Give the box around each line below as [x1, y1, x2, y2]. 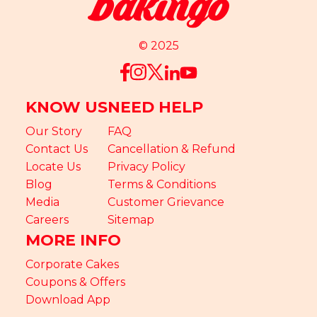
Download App [25, 292, 110, 306]
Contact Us [25, 142, 88, 156]
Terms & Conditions [108, 177, 216, 191]
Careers [25, 212, 69, 226]
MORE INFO [25, 230, 121, 250]
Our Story [25, 124, 82, 138]
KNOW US [25, 97, 108, 117]
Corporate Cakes [25, 257, 119, 271]
